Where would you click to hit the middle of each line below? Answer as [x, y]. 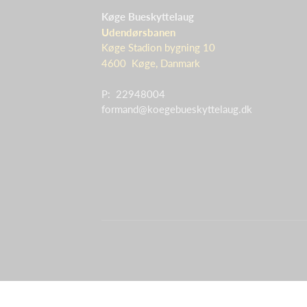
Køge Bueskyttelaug [148, 16]
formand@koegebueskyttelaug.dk [177, 109]
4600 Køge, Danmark [151, 63]
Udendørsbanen [138, 32]
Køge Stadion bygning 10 [158, 47]
